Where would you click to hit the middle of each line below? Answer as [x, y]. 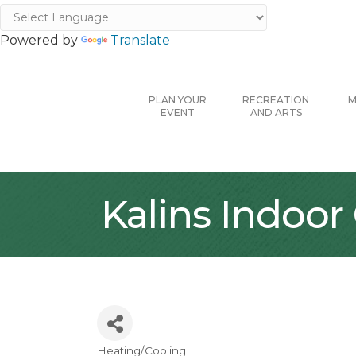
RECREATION [276, 100]
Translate [140, 40]
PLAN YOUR [177, 100]
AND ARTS [276, 113]
